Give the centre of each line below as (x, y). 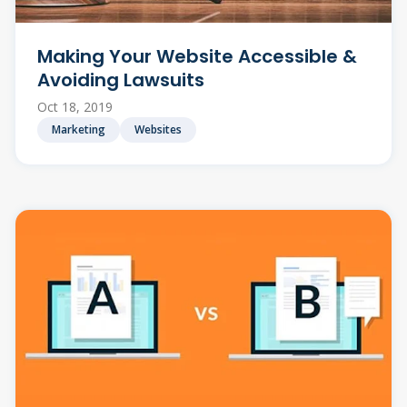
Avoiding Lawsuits (121, 79)
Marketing (79, 129)
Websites (158, 129)
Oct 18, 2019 (75, 106)
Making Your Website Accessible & (197, 56)
